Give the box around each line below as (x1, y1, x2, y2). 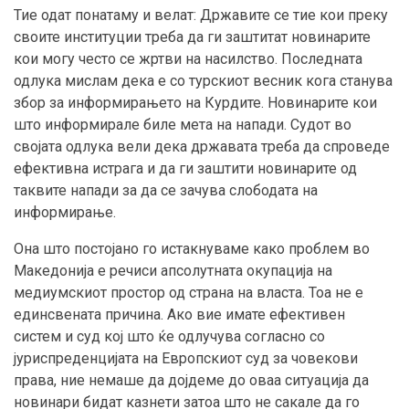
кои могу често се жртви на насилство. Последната (14, 50, 362, 68)
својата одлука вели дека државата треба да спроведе (14, 138, 390, 156)
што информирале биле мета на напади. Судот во (14, 116, 351, 134)
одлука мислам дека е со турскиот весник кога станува (14, 72, 393, 90)
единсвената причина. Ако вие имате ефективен (14, 306, 345, 324)
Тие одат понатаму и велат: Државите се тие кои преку (14, 6, 388, 25)
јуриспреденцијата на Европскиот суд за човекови (14, 350, 358, 368)
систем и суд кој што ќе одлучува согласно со (14, 328, 325, 346)
